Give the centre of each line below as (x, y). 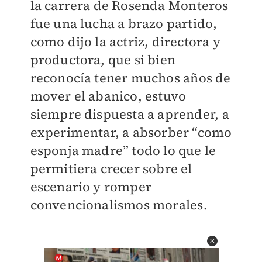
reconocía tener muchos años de (130, 78)
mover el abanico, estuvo (108, 96)
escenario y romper (91, 187)
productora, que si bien (103, 60)
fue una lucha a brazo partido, (124, 23)
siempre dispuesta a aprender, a (130, 114)
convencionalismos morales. (120, 205)
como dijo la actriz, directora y (125, 42)
